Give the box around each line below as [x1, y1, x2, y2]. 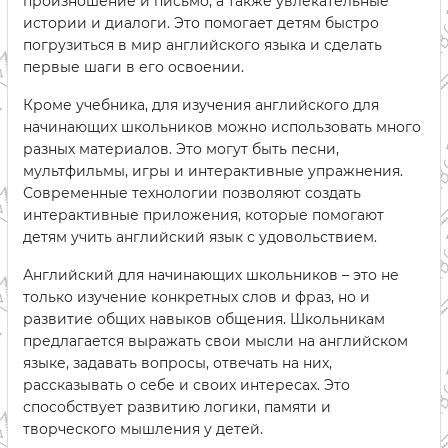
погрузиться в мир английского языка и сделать [23, 36, 382, 54]
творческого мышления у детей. [23, 420, 263, 438]
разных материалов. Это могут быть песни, [23, 140, 339, 158]
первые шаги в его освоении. [23, 58, 244, 76]
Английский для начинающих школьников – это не [23, 266, 399, 284]
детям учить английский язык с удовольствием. [23, 228, 377, 246]
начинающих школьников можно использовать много [23, 118, 421, 136]
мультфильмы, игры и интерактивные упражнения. [23, 162, 403, 180]
